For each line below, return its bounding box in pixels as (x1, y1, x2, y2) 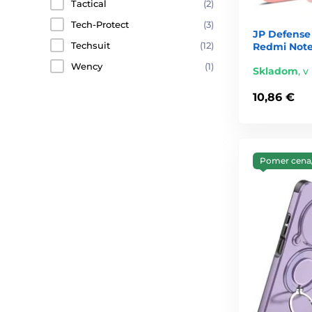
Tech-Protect (71, 19, 129, 30)
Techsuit (71, 40, 110, 51)
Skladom (253, 64, 298, 77)
